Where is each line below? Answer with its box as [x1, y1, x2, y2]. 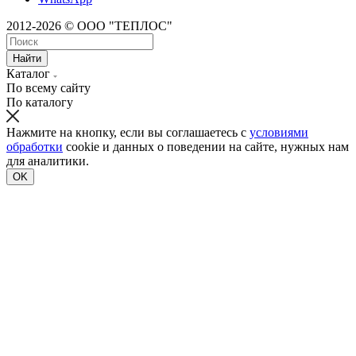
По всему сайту [6, 81, 91, 95]
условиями [250, 126, 308, 139]
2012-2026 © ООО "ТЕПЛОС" [6, 19, 172, 33]
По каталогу [6, 95, 73, 109]
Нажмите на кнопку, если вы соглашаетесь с [6, 126, 250, 139]
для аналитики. [6, 154, 89, 168]
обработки [6, 140, 63, 153]
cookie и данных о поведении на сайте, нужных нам [63, 140, 349, 153]
